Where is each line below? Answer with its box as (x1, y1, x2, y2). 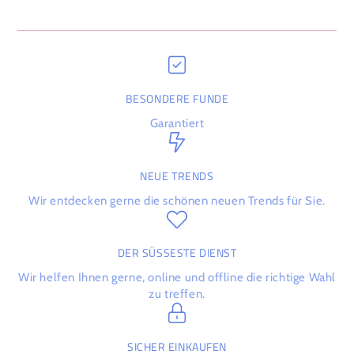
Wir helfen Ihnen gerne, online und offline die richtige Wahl (17, 270, 336, 285)
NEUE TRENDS (140, 167, 214, 185)
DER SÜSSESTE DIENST (117, 244, 231, 262)
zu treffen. (149, 287, 205, 302)
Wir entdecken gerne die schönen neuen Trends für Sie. (28, 193, 326, 208)
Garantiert (149, 116, 205, 131)
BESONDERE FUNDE (125, 90, 229, 108)
